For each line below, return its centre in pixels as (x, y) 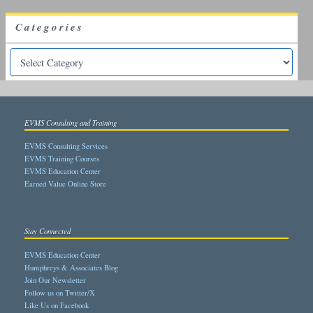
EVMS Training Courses (62, 159)
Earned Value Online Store (65, 184)
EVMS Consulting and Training (71, 122)
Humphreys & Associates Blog (71, 268)
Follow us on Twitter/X (60, 293)
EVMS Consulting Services (66, 146)
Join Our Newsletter (55, 280)
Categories (49, 27)
